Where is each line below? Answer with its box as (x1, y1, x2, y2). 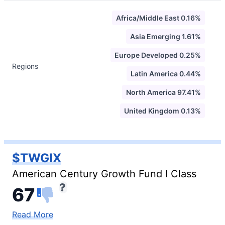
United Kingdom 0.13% (124, 106, 201, 115)
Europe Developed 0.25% (115, 51, 201, 59)
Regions (12, 62, 38, 70)
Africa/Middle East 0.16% (116, 14, 201, 22)
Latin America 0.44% (131, 69, 201, 78)
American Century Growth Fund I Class (12, 168, 196, 180)
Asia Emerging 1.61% (130, 32, 201, 41)
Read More (12, 209, 53, 219)
